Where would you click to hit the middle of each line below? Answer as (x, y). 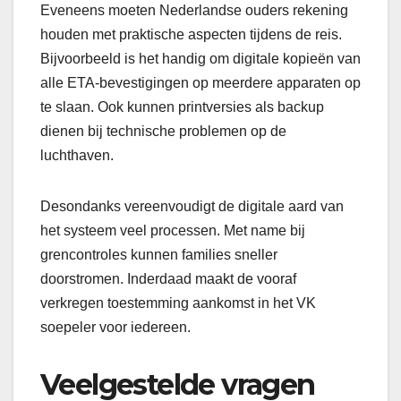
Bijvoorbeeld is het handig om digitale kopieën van (200, 58)
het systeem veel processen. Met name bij (173, 230)
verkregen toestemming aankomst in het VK (178, 303)
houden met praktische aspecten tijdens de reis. (191, 34)
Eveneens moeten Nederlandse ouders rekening (194, 10)
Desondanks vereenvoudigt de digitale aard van (192, 206)
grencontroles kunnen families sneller (159, 254)
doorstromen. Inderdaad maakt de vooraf (168, 278)
